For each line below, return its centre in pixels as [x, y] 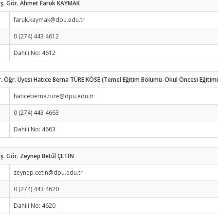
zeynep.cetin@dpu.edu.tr [48, 173]
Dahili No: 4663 [35, 129]
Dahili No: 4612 [35, 53]
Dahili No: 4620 [35, 206]
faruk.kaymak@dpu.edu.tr [49, 20]
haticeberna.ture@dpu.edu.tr [54, 96]
